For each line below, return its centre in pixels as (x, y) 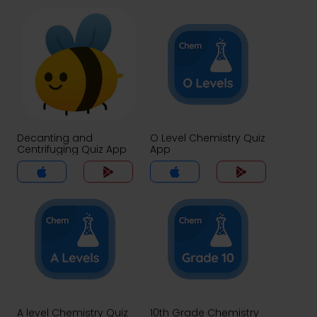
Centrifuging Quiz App (72, 149)
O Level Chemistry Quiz (208, 138)
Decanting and (55, 138)
